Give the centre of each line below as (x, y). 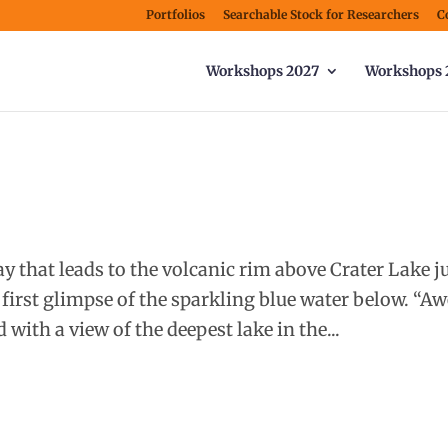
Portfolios (175, 14)
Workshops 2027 (262, 71)
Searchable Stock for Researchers (320, 14)
